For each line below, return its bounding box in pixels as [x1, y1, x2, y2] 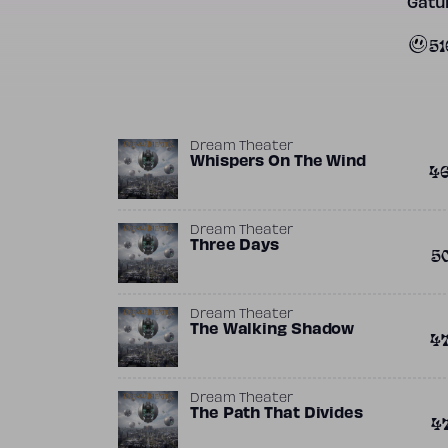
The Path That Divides [190, 407, 363, 421]
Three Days [190, 239, 279, 253]
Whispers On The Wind [190, 155, 366, 169]
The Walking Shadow [190, 323, 355, 337]
